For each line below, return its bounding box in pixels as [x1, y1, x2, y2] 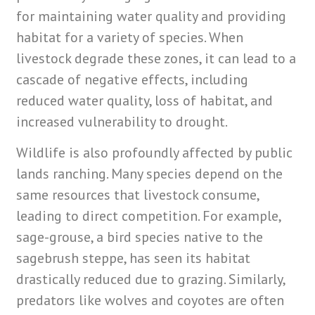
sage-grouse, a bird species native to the [16, 228, 264, 247]
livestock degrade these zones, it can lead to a [16, 49, 297, 67]
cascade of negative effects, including [16, 70, 249, 89]
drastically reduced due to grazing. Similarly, [16, 270, 285, 289]
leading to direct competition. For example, [16, 207, 281, 226]
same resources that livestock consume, [16, 186, 259, 205]
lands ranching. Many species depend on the [16, 165, 283, 184]
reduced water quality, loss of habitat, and [16, 91, 274, 110]
